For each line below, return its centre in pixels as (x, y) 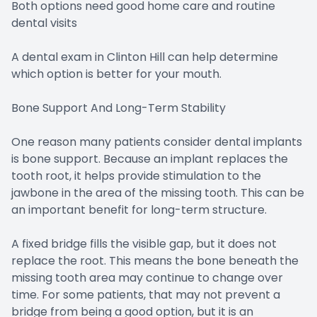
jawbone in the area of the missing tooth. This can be (158, 193)
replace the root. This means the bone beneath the (155, 261)
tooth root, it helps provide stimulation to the (136, 176)
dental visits (44, 23)
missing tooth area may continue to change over (147, 278)
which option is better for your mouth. (116, 74)
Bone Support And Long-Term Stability (119, 108)
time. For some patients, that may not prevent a (146, 295)
